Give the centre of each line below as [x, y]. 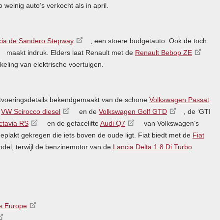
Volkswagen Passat [179, 99]
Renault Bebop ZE [164, 52]
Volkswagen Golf [125, 111]
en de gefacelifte [73, 123]
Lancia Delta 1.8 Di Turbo [152, 147]
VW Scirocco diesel [31, 111]
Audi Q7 [113, 123]
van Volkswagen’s [170, 123]
